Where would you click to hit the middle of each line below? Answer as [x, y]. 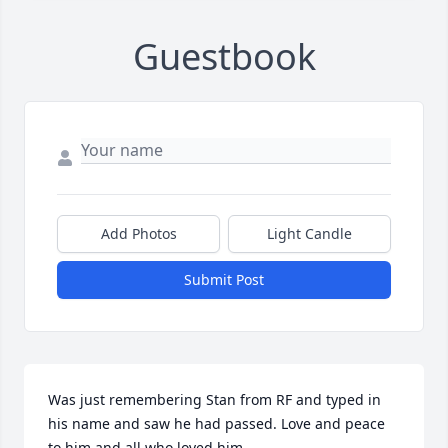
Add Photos [138, 234]
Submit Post [224, 280]
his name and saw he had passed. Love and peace [216, 424]
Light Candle [309, 234]
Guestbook [224, 57]
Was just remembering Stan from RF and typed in [214, 400]
